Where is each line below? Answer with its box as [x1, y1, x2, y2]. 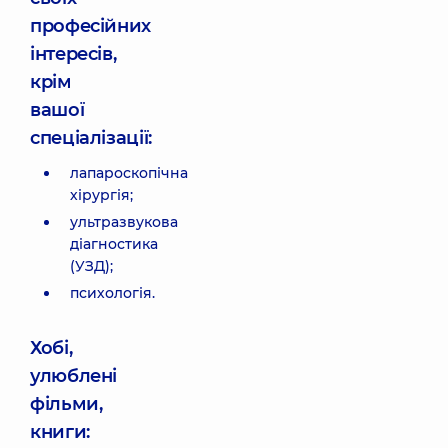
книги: [30, 421, 90, 443]
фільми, [30, 393, 103, 415]
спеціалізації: [30, 127, 152, 149]
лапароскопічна [70, 164, 188, 182]
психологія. [70, 284, 155, 302]
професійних [30, 15, 152, 37]
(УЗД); [70, 257, 113, 275]
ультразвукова [70, 213, 178, 231]
